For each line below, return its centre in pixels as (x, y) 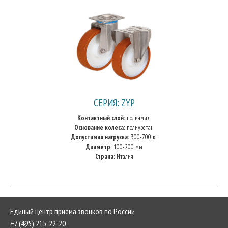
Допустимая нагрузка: (100, 137)
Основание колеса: (100, 127)
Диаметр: (99, 147)
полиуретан (139, 127)
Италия (124, 156)
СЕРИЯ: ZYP (114, 103)
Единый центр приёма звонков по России (73, 211)
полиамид (138, 118)
